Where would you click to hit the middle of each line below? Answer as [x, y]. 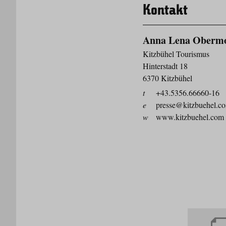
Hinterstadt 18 [165, 66]
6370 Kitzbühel [168, 78]
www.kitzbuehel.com [190, 117]
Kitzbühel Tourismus [176, 53]
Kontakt [165, 11]
